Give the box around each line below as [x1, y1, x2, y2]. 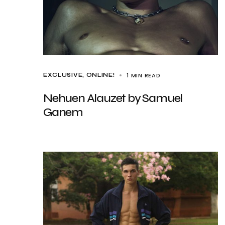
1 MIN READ [127, 71, 161, 79]
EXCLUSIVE [43, 72, 83, 78]
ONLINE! [86, 72, 115, 78]
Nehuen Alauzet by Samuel [43, 91, 183, 105]
